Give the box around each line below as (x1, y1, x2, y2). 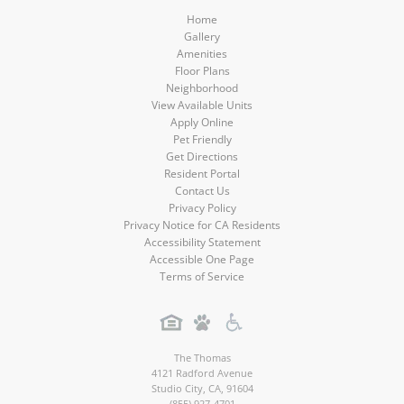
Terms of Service (160, 269, 244, 284)
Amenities (177, 46, 227, 61)
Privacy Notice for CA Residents (124, 217, 280, 233)
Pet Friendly (172, 132, 232, 147)
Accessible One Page (150, 252, 254, 267)
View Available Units (151, 97, 252, 113)
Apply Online (170, 115, 234, 130)
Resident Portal (164, 166, 240, 181)
